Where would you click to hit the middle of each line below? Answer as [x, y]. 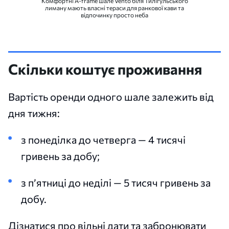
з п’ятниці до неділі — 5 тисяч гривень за [116, 182]
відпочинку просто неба [114, 15]
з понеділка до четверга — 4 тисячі [103, 139]
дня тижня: [34, 113]
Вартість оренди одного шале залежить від [111, 96]
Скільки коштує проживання [105, 69]
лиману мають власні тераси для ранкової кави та [114, 7]
